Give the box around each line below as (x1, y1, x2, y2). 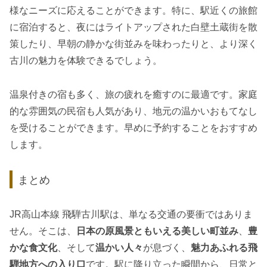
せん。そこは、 (10, 226, 76, 237)
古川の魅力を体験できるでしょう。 (10, 55, 162, 66)
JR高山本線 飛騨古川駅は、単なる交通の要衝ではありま (10, 209, 253, 220)
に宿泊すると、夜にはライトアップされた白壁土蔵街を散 (10, 22, 257, 33)
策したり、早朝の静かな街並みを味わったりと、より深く (10, 39, 257, 49)
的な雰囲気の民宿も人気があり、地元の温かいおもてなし (10, 106, 257, 117)
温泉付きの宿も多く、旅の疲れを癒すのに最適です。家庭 (10, 89, 257, 100)
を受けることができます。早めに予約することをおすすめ (10, 123, 257, 133)
